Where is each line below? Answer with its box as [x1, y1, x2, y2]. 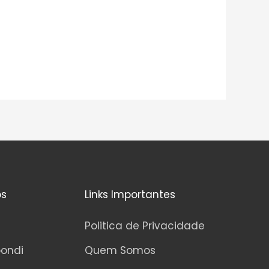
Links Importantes [84, 187, 175, 202]
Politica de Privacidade [84, 218, 205, 233]
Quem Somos [84, 243, 156, 258]
